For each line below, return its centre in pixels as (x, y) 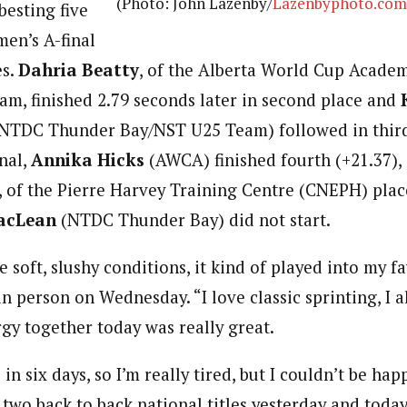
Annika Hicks (88, 160)
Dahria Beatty (79, 70)
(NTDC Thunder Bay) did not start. (194, 220)
